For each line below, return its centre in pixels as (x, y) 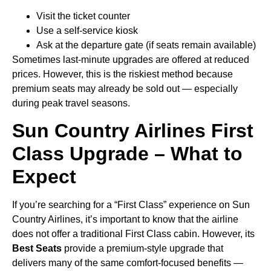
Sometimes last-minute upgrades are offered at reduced (131, 59)
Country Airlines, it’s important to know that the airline (125, 220)
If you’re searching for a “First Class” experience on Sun (131, 205)
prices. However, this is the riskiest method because (122, 74)
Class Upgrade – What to (127, 154)
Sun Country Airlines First (133, 131)
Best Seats (37, 249)
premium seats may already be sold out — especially (125, 88)
